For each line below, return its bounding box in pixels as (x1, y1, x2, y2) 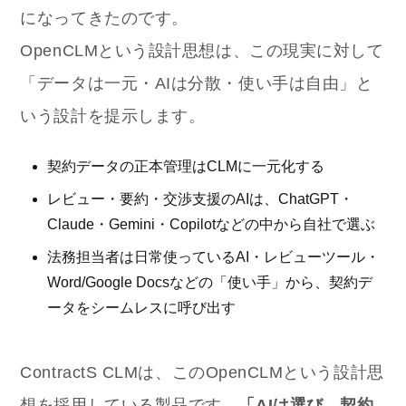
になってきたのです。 (20, 9, 188, 28)
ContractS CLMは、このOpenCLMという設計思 (20, 363, 384, 382)
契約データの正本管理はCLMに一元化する (47, 159, 325, 175)
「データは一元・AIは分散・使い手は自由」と (20, 74, 373, 93)
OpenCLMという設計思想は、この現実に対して (20, 42, 384, 61)
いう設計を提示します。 (20, 107, 206, 126)
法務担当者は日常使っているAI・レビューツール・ (47, 249, 381, 266)
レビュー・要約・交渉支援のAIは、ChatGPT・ (47, 191, 354, 208)
